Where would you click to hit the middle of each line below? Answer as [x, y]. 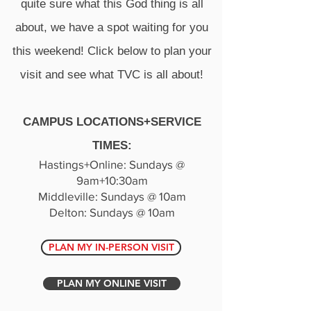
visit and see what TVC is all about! [112, 75]
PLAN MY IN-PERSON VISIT [111, 247]
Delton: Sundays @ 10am [112, 212]
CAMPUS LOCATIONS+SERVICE [112, 122]
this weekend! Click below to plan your [112, 51]
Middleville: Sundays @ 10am [112, 196]
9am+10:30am [112, 180]
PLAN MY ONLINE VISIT [112, 283]
